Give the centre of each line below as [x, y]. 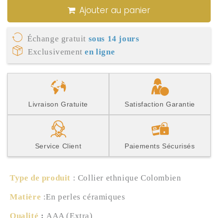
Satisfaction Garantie [160, 104]
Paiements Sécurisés [160, 146]
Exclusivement [56, 52]
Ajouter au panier [115, 10]
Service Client [58, 146]
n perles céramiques [88, 197]
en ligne [100, 52]
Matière [26, 197]
